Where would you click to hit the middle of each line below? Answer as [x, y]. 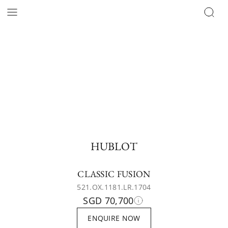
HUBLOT [114, 146]
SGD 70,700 [108, 201]
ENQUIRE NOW [114, 218]
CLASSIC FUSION [114, 174]
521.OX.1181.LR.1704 [114, 187]
